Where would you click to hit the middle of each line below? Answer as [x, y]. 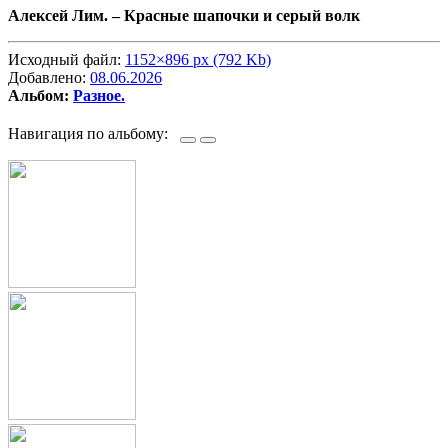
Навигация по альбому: [94, 134]
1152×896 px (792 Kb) [198, 60]
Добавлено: [49, 78]
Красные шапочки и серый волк [242, 16]
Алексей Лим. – [66, 16]
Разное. [99, 96]
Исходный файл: [66, 60]
